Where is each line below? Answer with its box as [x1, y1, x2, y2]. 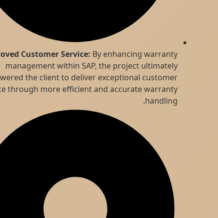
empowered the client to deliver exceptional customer [9, 72, 209, 83]
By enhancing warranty [121, 48, 209, 59]
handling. [176, 95, 209, 106]
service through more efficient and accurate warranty [11, 83, 209, 94]
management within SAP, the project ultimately [36, 60, 209, 71]
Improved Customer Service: [12, 48, 122, 59]
